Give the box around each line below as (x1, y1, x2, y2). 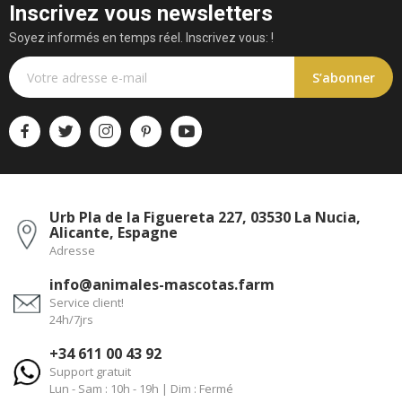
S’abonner (312, 68, 375, 86)
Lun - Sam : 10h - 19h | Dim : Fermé (48, 380, 233, 398)
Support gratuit (48, 363, 131, 380)
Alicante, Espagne (48, 223, 178, 243)
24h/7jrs (48, 311, 93, 328)
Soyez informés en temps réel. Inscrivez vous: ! (9, 31, 274, 46)
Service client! (48, 294, 124, 311)
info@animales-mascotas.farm (48, 275, 275, 295)
